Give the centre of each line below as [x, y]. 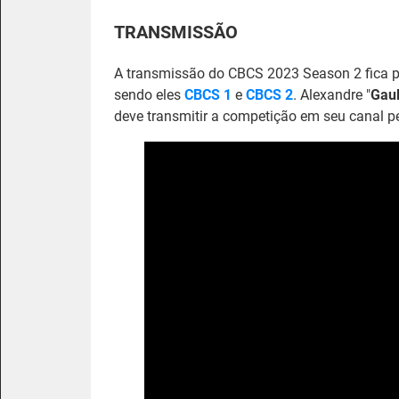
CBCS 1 [208, 95]
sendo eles [149, 95]
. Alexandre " [332, 95]
